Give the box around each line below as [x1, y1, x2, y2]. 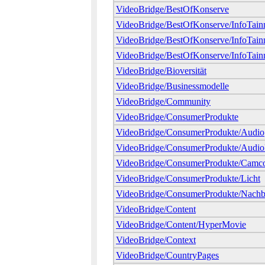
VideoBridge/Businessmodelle [116, 81, 229, 91]
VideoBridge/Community [116, 96, 211, 106]
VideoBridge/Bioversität [116, 66, 206, 76]
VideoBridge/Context [116, 235, 196, 245]
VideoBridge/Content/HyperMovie [116, 219, 246, 230]
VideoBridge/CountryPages [116, 250, 219, 260]
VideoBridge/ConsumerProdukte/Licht [116, 173, 260, 183]
